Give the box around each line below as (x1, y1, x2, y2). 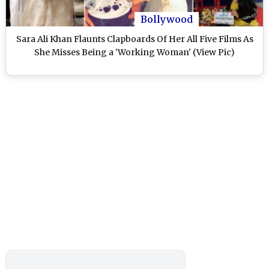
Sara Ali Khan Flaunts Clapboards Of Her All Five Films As (16, 33, 253, 44)
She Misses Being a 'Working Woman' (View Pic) (34, 46, 235, 58)
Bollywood (141, 13, 193, 25)
